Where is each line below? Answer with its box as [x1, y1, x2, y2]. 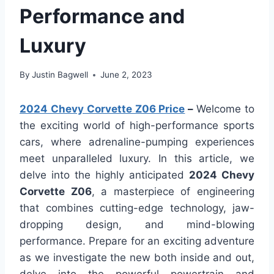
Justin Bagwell [32, 70, 89, 80]
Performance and [20, 4, 185, 28]
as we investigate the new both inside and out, [20, 251, 254, 264]
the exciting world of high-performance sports [20, 119, 254, 132]
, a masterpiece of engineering [91, 185, 255, 198]
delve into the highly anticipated [20, 169, 189, 182]
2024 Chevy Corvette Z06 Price [20, 103, 185, 116]
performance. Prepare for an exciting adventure [20, 235, 254, 248]
